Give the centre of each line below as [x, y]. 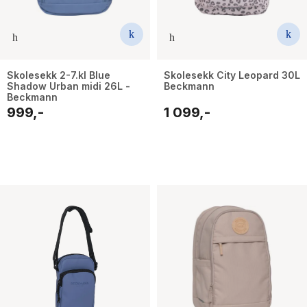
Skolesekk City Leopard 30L [232, 75]
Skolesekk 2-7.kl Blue [59, 75]
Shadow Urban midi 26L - [69, 86]
